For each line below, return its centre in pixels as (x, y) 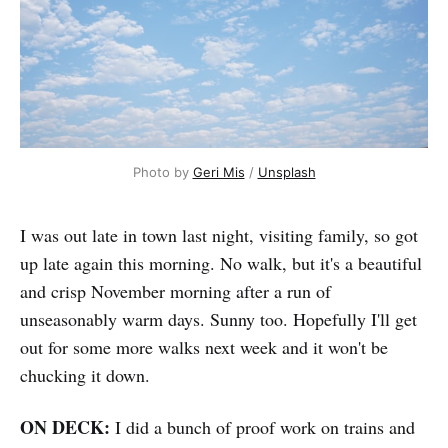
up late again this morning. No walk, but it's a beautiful (221, 262)
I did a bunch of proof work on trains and (262, 426)
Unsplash (286, 171)
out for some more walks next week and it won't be (204, 346)
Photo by (162, 171)
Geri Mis (218, 171)
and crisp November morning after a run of (175, 290)
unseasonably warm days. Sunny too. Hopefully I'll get (218, 318)
